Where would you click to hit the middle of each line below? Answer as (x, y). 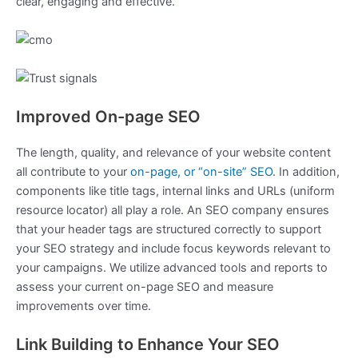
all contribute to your (73, 172)
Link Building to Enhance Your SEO (148, 345)
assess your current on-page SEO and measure (145, 287)
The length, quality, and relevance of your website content (173, 153)
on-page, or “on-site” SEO (201, 172)
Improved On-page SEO (108, 117)
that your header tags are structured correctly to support (169, 230)
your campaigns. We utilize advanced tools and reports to (172, 268)
